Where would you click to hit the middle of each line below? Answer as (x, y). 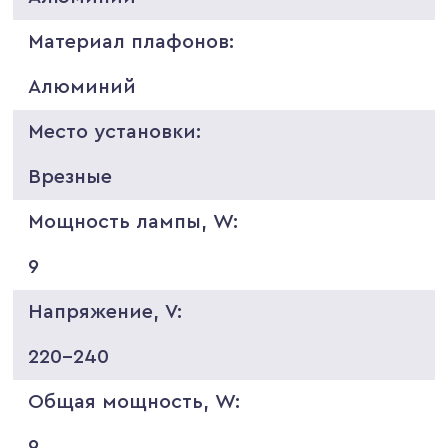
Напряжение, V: (105, 311)
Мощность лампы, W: (133, 221)
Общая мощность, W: (134, 401)
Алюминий (82, 86)
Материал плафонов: (131, 41)
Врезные (70, 176)
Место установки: (115, 131)
